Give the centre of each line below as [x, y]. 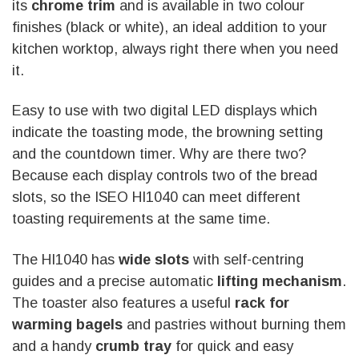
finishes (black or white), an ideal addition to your [169, 27]
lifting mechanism [278, 281]
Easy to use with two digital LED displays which [165, 111]
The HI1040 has [65, 259]
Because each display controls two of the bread [165, 176]
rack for [262, 303]
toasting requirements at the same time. [141, 219]
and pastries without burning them [234, 324]
